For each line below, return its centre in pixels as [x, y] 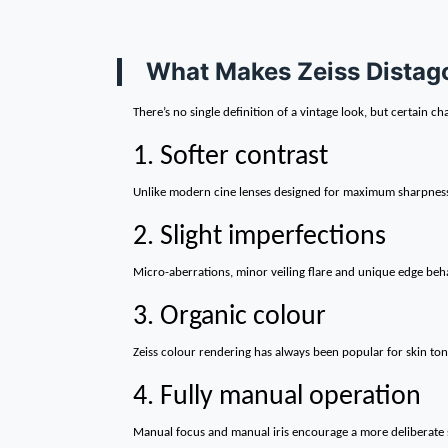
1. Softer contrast [230, 157]
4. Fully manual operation [277, 397]
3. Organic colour [229, 317]
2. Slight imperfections [259, 237]
